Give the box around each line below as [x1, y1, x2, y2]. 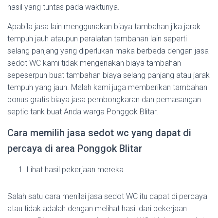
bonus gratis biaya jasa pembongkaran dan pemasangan [7, 95, 201, 104]
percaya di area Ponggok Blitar [7, 143, 142, 154]
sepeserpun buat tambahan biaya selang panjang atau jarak [7, 71, 210, 80]
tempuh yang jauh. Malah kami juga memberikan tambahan [7, 83, 207, 92]
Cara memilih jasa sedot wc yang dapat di [7, 127, 191, 139]
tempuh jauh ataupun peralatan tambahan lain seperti [7, 34, 187, 43]
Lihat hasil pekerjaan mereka [27, 165, 124, 174]
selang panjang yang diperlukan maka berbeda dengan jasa [7, 46, 209, 55]
